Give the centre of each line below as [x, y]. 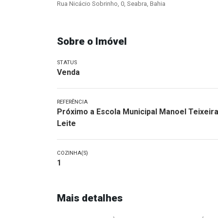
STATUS [67, 63]
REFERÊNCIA [72, 102]
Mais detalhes [90, 198]
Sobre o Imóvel [92, 41]
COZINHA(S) [73, 153]
